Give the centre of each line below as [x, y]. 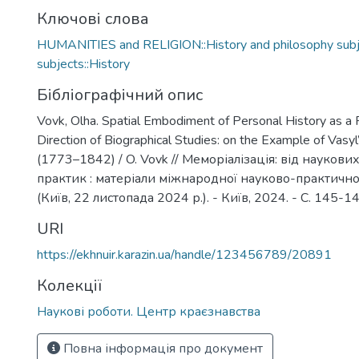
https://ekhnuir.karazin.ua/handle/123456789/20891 [184, 255]
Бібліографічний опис [120, 95]
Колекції [69, 286]
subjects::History [83, 64]
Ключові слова [93, 19]
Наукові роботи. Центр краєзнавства [149, 312]
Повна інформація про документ [161, 349]
